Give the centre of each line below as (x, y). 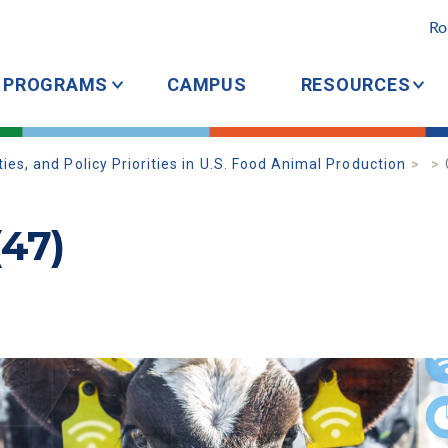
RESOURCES (355, 84)
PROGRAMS (55, 84)
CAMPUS (207, 84)
